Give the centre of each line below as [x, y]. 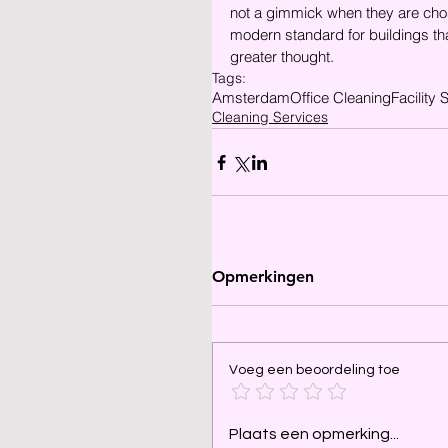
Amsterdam [251, 97]
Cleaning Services [270, 117]
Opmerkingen [263, 276]
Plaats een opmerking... [314, 434]
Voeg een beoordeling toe [314, 370]
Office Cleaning [340, 97]
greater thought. [282, 56]
